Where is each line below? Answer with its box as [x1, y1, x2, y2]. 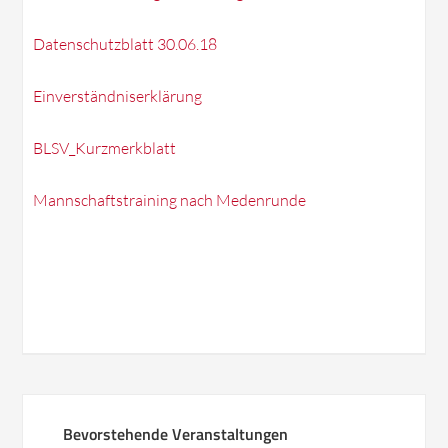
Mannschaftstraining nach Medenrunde [33, 190, 307, 210]
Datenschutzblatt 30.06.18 [33, 34, 218, 54]
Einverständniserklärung [33, 86, 203, 106]
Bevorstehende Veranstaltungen [63, 422, 289, 446]
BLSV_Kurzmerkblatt [33, 138, 177, 158]
